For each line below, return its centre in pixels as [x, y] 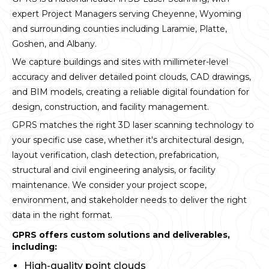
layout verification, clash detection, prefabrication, [115, 155]
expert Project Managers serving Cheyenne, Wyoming [127, 14]
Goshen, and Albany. [54, 44]
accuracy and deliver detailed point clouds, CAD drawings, [131, 77]
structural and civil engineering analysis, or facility [114, 170]
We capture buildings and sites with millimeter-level [120, 62]
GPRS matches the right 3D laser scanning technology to [133, 125]
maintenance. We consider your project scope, [109, 185]
